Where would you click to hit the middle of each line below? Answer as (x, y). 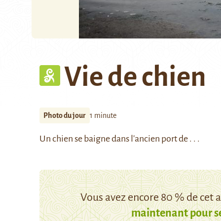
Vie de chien (135, 77)
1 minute (103, 115)
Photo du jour (65, 115)
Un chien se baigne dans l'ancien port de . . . (120, 139)
